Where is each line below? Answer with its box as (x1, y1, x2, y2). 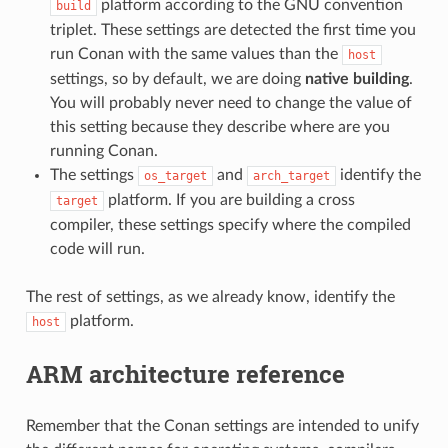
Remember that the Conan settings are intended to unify (25, 417, 419, 434)
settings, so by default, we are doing (49, 70, 305, 87)
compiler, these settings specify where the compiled (49, 216, 411, 233)
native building (304, 70, 409, 87)
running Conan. (49, 142, 158, 159)
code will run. (49, 240, 145, 257)
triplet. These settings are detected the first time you (49, 21, 416, 38)
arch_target (252, 168, 330, 183)
